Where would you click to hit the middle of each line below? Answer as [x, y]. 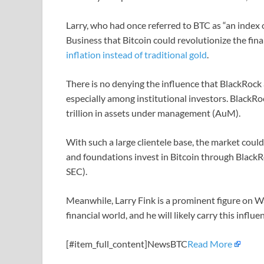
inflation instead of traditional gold [136, 54]
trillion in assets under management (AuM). [154, 113]
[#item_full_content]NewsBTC [127, 243]
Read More [210, 243]
